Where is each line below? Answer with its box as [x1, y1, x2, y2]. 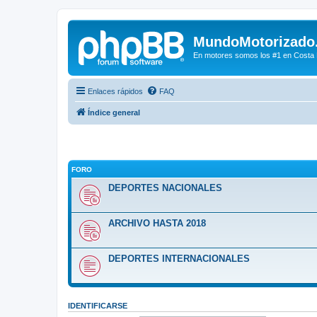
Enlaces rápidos [88, 86, 143, 96]
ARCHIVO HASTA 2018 [108, 218, 206, 229]
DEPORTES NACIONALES [108, 183, 222, 193]
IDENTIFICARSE [68, 301, 127, 310]
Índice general [88, 108, 140, 117]
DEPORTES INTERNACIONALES [108, 253, 250, 264]
